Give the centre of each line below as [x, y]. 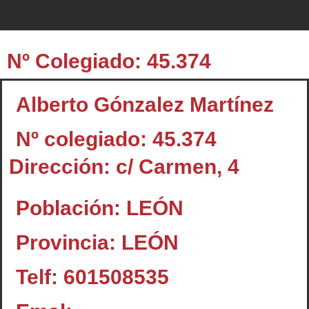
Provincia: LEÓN [97, 242]
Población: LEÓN [100, 208]
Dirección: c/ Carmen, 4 [124, 166]
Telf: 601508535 [92, 277]
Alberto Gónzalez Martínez [145, 104]
